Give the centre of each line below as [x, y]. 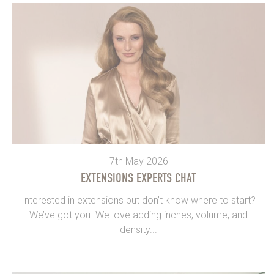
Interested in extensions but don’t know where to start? [139, 200]
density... [139, 229]
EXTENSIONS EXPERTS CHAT [139, 178]
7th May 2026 [139, 161]
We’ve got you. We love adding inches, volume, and [139, 215]
